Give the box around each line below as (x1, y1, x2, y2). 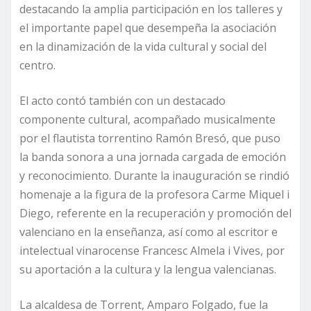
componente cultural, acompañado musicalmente (19, 111, 276, 127)
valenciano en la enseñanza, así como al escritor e (19, 224, 278, 239)
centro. (19, 57, 56, 73)
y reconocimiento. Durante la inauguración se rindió (19, 167, 289, 183)
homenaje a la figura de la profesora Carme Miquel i (19, 186, 289, 202)
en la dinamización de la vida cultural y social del (19, 38, 267, 54)
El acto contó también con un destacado (19, 92, 226, 108)
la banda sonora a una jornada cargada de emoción (19, 149, 286, 165)
